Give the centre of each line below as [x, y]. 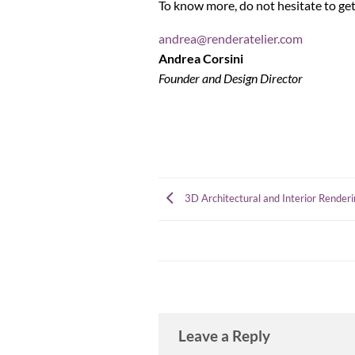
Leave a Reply [225, 336]
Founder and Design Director [230, 78]
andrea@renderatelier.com [230, 38]
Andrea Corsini [200, 58]
